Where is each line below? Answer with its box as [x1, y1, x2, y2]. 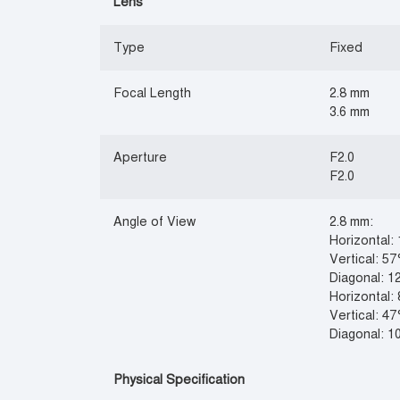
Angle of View [113, 213, 196, 229]
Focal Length [113, 85, 192, 101]
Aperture [113, 149, 168, 165]
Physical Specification [113, 371, 246, 387]
